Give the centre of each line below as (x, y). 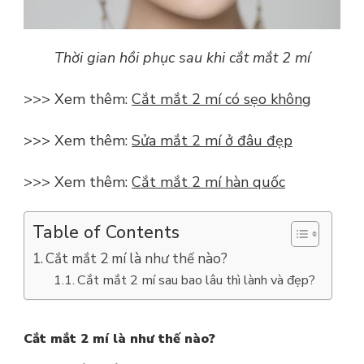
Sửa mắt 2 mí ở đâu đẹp (212, 140)
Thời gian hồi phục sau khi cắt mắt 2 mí (182, 57)
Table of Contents (106, 232)
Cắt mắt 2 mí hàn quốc (208, 182)
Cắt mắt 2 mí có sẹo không (221, 99)
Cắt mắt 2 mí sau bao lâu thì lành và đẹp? (196, 280)
